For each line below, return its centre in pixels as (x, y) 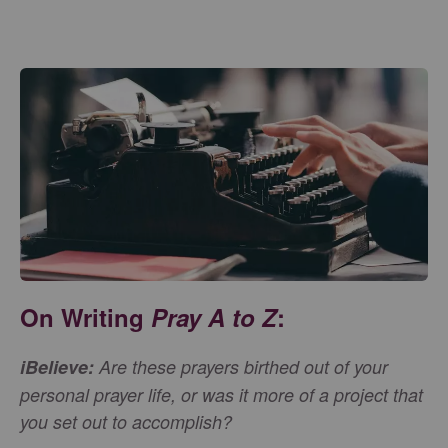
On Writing (85, 317)
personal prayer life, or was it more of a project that (221, 395)
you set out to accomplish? (126, 422)
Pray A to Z (214, 317)
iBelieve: (59, 367)
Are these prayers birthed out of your (243, 367)
